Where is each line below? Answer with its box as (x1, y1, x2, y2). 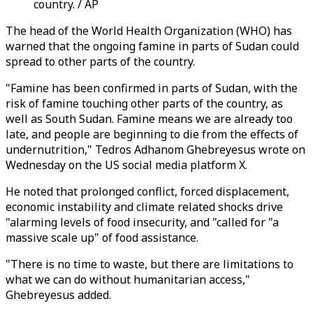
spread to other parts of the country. (6, 54, 195, 69)
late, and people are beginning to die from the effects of (6, 126, 298, 142)
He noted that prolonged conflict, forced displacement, (6, 184, 289, 199)
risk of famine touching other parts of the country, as (6, 96, 283, 111)
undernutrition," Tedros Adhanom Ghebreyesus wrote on (6, 142, 305, 157)
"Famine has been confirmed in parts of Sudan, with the (6, 80, 298, 96)
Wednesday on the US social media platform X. (6, 157, 247, 173)
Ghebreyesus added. (6, 287, 111, 303)
